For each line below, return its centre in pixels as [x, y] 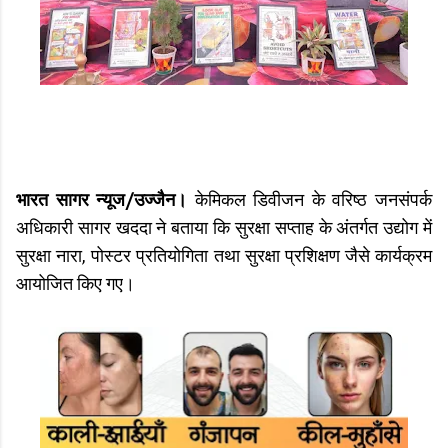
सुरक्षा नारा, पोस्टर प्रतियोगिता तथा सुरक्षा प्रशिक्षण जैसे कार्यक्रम [224, 257]
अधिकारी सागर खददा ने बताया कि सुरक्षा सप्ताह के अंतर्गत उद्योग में [224, 229]
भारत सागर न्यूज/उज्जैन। [105, 201]
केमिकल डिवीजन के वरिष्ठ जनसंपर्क [313, 201]
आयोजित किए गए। [77, 285]
